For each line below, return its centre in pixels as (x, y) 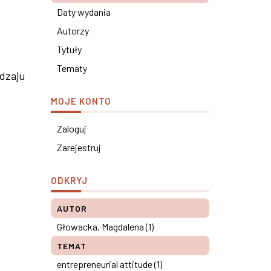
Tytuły (69, 49)
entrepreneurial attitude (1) (109, 264)
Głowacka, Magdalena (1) (105, 227)
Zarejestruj (79, 147)
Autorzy (73, 31)
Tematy (72, 68)
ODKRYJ (69, 180)
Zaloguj (71, 129)
